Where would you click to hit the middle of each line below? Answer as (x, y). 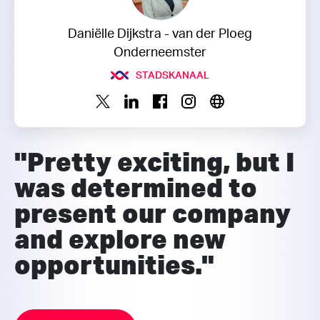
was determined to (136, 187)
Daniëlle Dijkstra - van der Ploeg (160, 34)
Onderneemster (160, 52)
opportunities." (114, 264)
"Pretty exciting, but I (154, 161)
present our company (152, 212)
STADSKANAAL (172, 75)
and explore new (120, 238)
